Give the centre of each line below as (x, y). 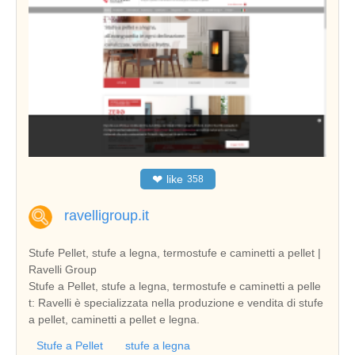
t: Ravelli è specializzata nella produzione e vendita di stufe (176, 303)
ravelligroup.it (107, 216)
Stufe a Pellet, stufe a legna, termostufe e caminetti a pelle (175, 286)
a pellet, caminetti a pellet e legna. (114, 320)
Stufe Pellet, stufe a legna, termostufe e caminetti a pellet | (175, 253)
